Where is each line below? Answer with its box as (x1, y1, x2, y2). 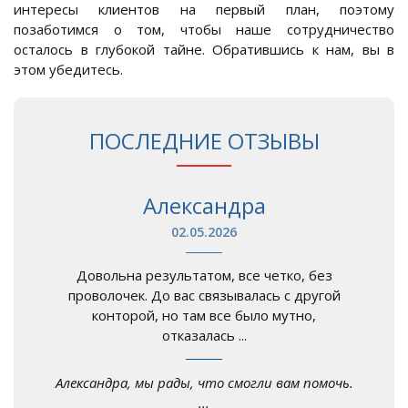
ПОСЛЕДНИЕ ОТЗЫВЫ (88, 126, 320, 157)
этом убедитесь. (14, 60, 123, 79)
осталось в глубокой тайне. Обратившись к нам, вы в (14, 40, 394, 59)
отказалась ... (161, 326, 247, 345)
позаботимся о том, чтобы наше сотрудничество (14, 20, 394, 39)
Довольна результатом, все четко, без (76, 266, 332, 285)
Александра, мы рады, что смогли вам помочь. (55, 373, 353, 393)
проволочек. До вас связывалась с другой (67, 286, 341, 305)
